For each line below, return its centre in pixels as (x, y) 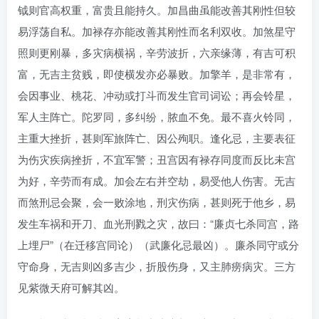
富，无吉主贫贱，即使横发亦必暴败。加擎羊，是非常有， (157, 73)
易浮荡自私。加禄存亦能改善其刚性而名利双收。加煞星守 (157, 31)
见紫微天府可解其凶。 (71, 287)
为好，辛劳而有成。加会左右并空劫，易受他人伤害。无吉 (157, 180)
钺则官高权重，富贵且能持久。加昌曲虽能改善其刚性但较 (157, 9)
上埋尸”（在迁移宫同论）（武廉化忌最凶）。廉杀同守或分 (158, 244)
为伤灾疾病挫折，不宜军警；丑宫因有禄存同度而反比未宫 (157, 159)
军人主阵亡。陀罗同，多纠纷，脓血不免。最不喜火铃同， (157, 116)
